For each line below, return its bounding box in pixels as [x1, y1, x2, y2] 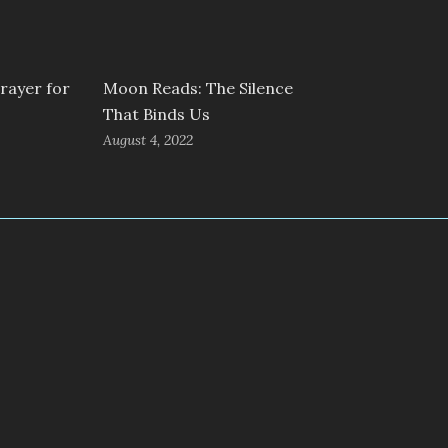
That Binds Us [102, 103, 210, 124]
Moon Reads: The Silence [102, 77, 293, 98]
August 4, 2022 [102, 130, 193, 149]
